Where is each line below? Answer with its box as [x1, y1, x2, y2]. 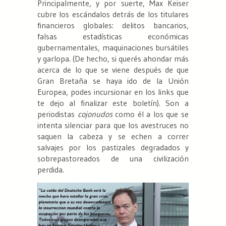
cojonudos [77, 109, 112, 120]
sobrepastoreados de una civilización [37, 153, 189, 164]
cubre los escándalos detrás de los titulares [37, 9, 189, 20]
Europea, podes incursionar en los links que [37, 87, 189, 97]
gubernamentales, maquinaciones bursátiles [37, 42, 189, 53]
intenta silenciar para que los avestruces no [37, 120, 189, 131]
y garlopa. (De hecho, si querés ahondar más [37, 53, 189, 64]
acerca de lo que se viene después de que [37, 65, 189, 75]
